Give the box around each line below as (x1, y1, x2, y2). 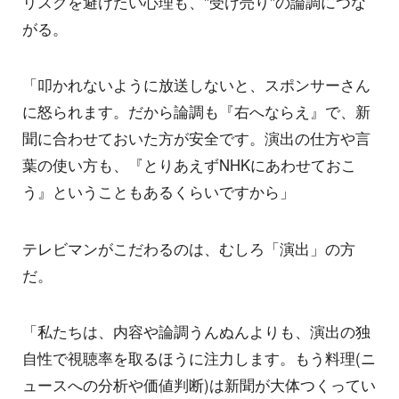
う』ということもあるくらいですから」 (22, 181, 295, 203)
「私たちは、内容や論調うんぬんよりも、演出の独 (22, 321, 370, 343)
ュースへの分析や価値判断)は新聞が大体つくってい (22, 374, 376, 396)
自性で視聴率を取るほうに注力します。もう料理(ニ (22, 347, 376, 370)
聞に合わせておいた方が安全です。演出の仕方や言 (22, 127, 370, 150)
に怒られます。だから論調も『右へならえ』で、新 (22, 101, 370, 123)
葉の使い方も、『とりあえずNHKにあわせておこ (22, 154, 356, 176)
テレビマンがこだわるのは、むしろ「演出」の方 (22, 237, 355, 259)
